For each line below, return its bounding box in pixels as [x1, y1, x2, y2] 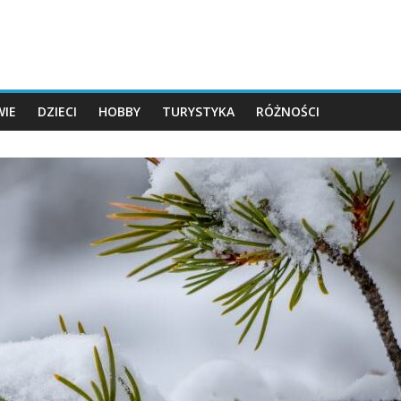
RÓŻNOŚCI [256, 103, 320, 120]
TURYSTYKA [162, 103, 235, 120]
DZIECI [38, 103, 77, 120]
